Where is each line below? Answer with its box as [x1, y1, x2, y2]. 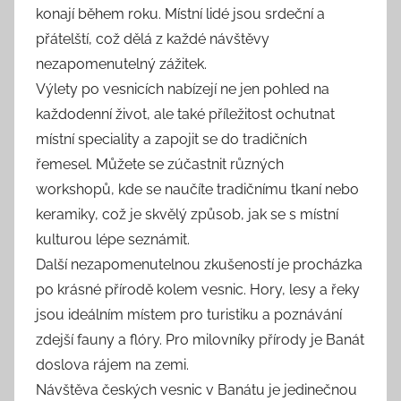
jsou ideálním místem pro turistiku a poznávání [36, 305, 342, 323]
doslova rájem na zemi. [36, 355, 189, 373]
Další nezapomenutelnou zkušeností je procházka [36, 255, 363, 273]
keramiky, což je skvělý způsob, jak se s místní [36, 205, 338, 223]
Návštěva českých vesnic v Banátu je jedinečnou [36, 380, 357, 398]
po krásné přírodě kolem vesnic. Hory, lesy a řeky [36, 280, 360, 298]
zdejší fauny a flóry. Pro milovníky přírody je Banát [36, 330, 364, 348]
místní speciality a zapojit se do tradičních [36, 130, 307, 148]
